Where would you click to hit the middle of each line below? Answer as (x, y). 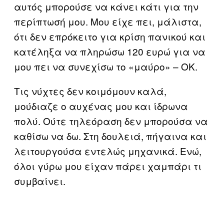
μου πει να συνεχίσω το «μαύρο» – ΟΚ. (106, 66)
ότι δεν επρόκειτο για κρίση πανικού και (110, 36)
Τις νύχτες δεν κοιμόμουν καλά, (90, 90)
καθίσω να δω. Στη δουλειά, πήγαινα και (110, 135)
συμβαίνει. (40, 180)
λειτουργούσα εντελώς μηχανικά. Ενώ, (108, 150)
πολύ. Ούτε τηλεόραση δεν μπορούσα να (111, 120)
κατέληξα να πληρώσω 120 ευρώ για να (110, 51)
